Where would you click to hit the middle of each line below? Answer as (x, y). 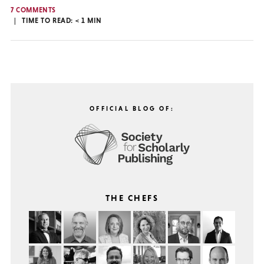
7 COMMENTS (33, 10)
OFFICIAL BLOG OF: (132, 108)
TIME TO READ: (49, 21)
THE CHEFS (132, 198)
